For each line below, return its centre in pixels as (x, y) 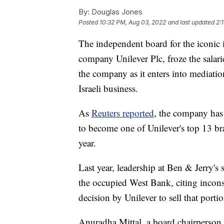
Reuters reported (123, 113)
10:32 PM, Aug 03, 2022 (133, 22)
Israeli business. (108, 88)
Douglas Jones (116, 12)
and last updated (191, 22)
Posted (89, 22)
